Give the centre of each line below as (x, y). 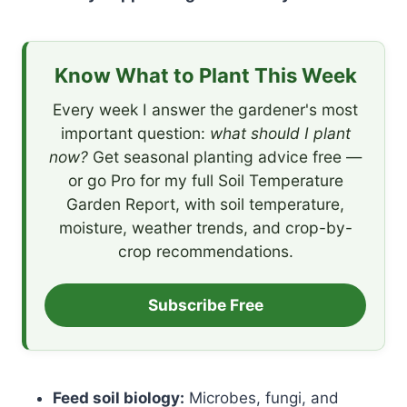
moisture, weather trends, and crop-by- (205, 228)
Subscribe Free (205, 305)
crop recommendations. (205, 252)
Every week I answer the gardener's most (205, 110)
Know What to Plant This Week (205, 75)
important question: (135, 134)
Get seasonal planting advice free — (225, 157)
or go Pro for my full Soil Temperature (205, 181)
